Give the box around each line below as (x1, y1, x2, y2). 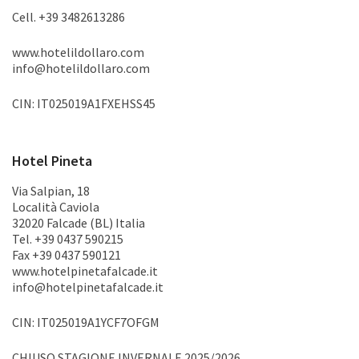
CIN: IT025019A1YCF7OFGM (12, 314, 159, 330)
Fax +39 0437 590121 (12, 247, 121, 263)
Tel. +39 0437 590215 (12, 231, 123, 247)
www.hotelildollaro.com (12, 44, 144, 60)
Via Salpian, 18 (12, 183, 90, 199)
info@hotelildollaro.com (12, 60, 150, 76)
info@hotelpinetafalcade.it (12, 279, 163, 295)
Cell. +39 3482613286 (12, 9, 125, 25)
